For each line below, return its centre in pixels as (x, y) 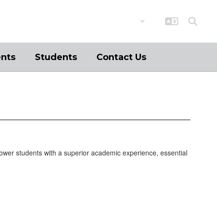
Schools (119, 21)
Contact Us (121, 57)
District (61, 21)
